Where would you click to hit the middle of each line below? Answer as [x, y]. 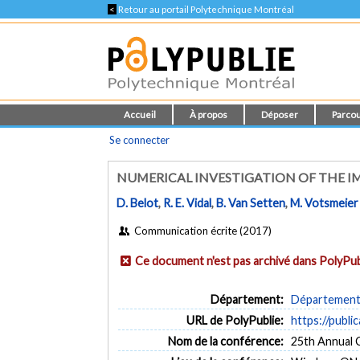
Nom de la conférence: [225, 341]
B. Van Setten [251, 203]
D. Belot [138, 203]
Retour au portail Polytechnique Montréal [206, 9]
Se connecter [140, 140]
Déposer [280, 115]
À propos [209, 115]
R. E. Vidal [188, 203]
